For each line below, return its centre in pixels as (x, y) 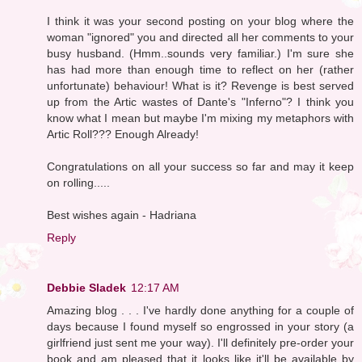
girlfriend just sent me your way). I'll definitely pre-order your (200, 342)
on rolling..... (78, 182)
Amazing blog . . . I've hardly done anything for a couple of (200, 310)
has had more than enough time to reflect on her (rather (200, 69)
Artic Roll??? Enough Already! (123, 134)
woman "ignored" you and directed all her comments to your (200, 37)
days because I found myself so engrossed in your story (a (200, 326)
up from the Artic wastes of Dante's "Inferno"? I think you (200, 101)
